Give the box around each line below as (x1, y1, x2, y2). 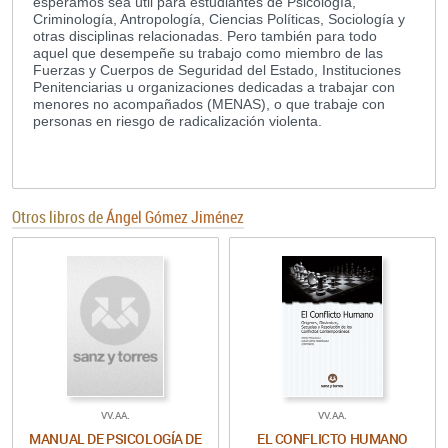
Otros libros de (12, 206, 106, 229)
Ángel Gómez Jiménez (106, 206, 244, 229)
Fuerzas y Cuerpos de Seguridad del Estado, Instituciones (33, 62, 401, 79)
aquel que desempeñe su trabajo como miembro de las (33, 45, 383, 62)
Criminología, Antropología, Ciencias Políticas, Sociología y (33, 11, 405, 28)
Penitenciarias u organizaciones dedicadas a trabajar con (33, 79, 395, 96)
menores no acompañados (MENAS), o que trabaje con (33, 96, 385, 113)
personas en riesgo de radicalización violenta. (33, 113, 322, 130)
